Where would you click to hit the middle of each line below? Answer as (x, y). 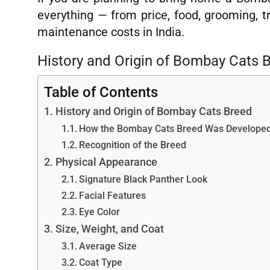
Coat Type (100, 262)
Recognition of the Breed (132, 145)
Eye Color (99, 212)
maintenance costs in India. (111, 32)
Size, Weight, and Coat (109, 228)
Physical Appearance (106, 162)
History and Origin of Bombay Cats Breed (153, 111)
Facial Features (112, 195)
